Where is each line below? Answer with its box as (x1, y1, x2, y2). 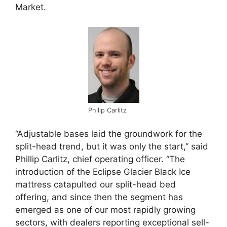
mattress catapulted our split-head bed (15, 179, 176, 190)
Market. (15, 2, 46, 13)
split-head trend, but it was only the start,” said (15, 141, 208, 152)
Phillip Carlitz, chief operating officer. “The (15, 154, 185, 165)
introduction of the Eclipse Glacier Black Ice (15, 167, 191, 177)
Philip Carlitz (88, 106, 127, 114)
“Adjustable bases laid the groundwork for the (15, 129, 202, 139)
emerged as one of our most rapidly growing (15, 205, 196, 215)
